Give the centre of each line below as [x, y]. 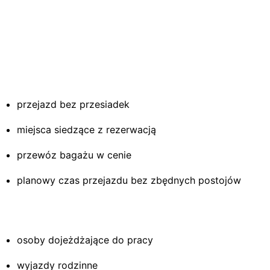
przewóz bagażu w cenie [74, 155]
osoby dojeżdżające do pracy [85, 240]
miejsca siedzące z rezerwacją [86, 129]
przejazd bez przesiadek [73, 104]
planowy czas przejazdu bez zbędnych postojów [129, 180]
